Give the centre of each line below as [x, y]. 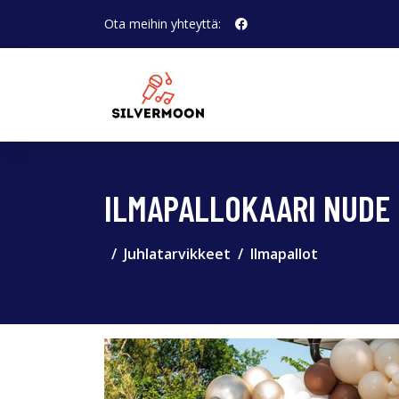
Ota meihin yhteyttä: [163, 24]
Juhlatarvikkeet [177, 254]
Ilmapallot [284, 254]
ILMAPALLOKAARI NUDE [247, 208]
